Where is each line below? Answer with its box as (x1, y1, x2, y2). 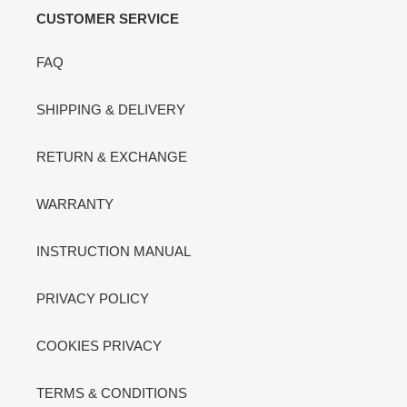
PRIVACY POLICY (36, 290, 149, 306)
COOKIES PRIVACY (36, 337, 162, 353)
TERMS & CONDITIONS (36, 384, 187, 401)
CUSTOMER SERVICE (36, 11, 179, 27)
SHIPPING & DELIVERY (36, 101, 185, 117)
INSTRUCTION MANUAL (36, 243, 191, 259)
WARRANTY (36, 195, 114, 212)
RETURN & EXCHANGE (36, 148, 187, 164)
